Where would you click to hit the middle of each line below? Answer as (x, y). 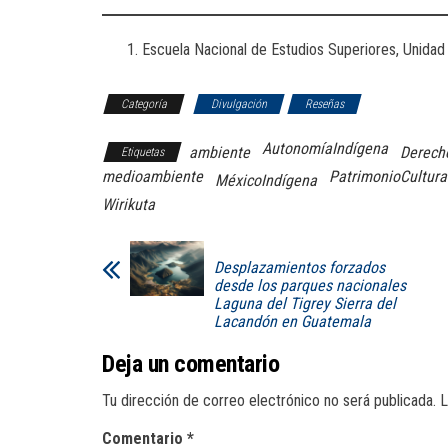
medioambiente (152, 176)
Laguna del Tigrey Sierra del (305, 303)
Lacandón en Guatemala (292, 321)
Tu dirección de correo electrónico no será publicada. (269, 400)
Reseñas (324, 103)
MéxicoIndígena (266, 180)
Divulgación (239, 103)
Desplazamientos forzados (299, 267)
